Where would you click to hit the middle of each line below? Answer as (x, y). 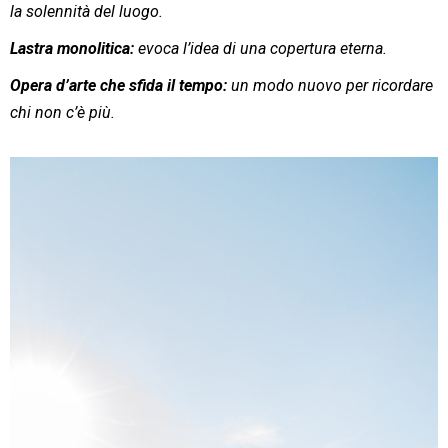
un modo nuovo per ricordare (330, 85)
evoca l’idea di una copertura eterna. (260, 48)
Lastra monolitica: (72, 48)
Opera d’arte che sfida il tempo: (118, 85)
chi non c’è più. (62, 112)
